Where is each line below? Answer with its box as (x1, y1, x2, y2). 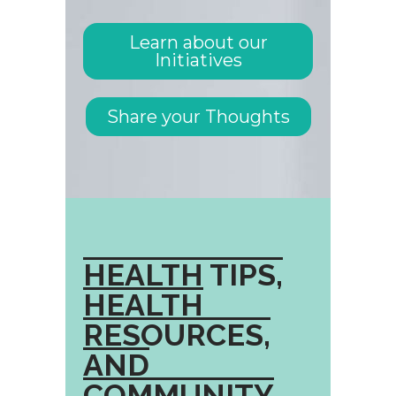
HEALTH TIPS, (83, 256, 283, 293)
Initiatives (154, 49, 242, 71)
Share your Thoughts (106, 105, 290, 127)
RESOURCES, (83, 316, 270, 353)
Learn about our (128, 31, 268, 53)
